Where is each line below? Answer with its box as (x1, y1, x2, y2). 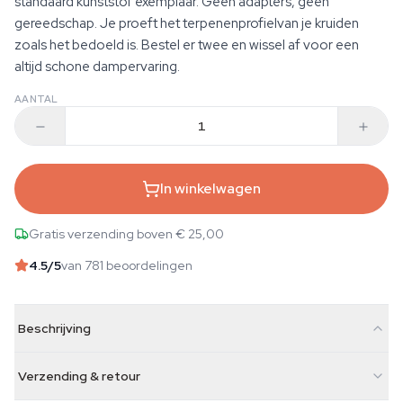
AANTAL (14, 93, 58, 105)
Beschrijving (18, 320, 91, 336)
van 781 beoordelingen (61, 256, 193, 273)
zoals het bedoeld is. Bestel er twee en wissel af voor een (14, 36, 359, 54)
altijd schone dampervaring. (14, 58, 180, 76)
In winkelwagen (160, 179, 261, 198)
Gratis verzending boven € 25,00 (29, 226, 224, 242)
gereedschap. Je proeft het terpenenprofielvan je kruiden (14, 14, 359, 32)
